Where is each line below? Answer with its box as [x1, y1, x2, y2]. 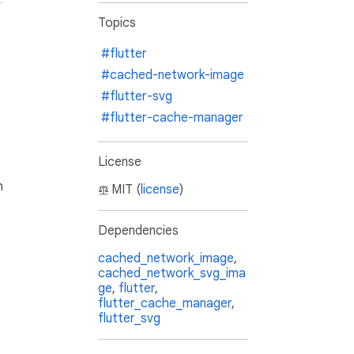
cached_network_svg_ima [98, 265, 246, 282]
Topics [98, 15, 136, 32]
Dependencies [98, 223, 179, 239]
